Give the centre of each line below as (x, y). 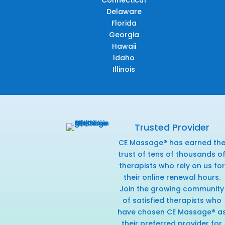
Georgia (124, 35)
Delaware (124, 12)
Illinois (124, 70)
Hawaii (124, 46)
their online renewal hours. (172, 178)
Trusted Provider (172, 128)
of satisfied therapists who (172, 201)
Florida (124, 23)
